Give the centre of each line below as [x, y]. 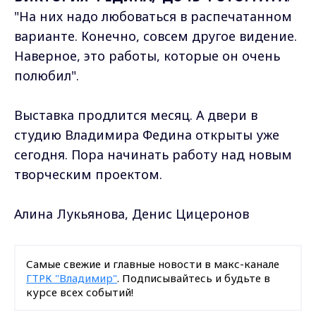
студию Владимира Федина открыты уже [147, 134]
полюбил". [47, 75]
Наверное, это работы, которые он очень [147, 55]
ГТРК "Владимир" [72, 278]
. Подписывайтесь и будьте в [194, 278]
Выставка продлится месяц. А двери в [136, 115]
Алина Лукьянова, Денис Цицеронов [132, 213]
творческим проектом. [90, 174]
